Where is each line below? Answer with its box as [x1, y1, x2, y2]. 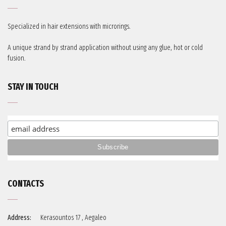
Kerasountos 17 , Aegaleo [40, 213, 106, 222]
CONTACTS [8, 178, 44, 189]
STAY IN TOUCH [8, 81, 59, 92]
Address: [8, 213, 31, 222]
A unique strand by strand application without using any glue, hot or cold [8, 43, 203, 52]
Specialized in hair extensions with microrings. [8, 22, 131, 31]
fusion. [8, 54, 26, 63]
